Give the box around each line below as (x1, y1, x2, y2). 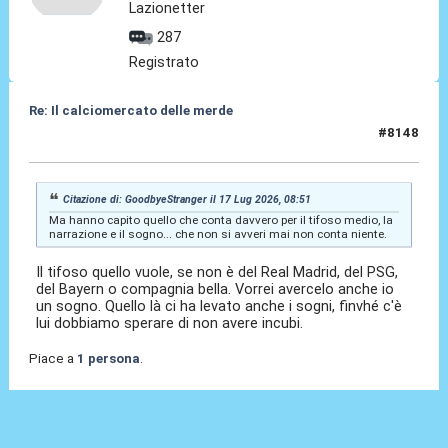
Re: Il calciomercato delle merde (28, 102, 233, 118)
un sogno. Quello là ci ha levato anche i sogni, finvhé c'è (36, 297, 403, 316)
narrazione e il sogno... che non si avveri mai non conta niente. (48, 226, 387, 241)
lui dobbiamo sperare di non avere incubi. (36, 314, 304, 333)
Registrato (129, 52, 200, 71)
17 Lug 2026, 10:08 (28, 133, 150, 149)
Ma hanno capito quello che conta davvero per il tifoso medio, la (48, 212, 393, 227)
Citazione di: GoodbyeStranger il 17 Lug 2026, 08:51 (63, 192, 312, 206)
